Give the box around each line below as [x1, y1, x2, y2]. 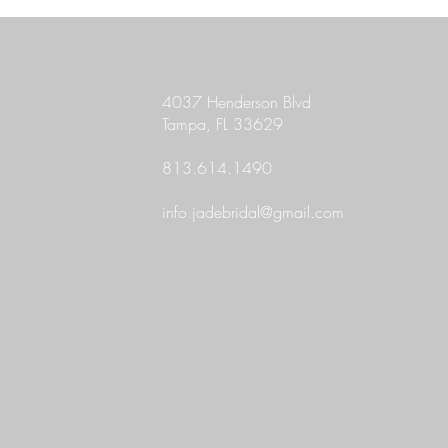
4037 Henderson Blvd [162, 91, 312, 114]
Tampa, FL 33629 [162, 113, 284, 136]
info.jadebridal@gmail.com [162, 201, 345, 224]
